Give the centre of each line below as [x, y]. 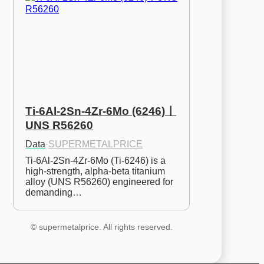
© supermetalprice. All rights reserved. [101, 227]
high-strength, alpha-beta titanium [95, 171]
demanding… [54, 192]
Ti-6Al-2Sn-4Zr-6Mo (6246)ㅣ [101, 111]
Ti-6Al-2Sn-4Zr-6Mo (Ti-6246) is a [96, 160]
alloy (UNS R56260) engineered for [100, 181]
